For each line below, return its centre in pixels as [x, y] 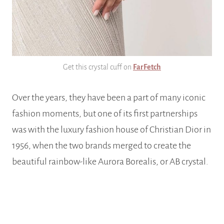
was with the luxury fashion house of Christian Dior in [111, 129]
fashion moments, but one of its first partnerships [105, 113]
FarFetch [147, 67]
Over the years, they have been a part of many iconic [109, 97]
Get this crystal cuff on [98, 67]
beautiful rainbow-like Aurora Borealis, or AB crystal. [110, 161]
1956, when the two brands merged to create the [101, 145]
